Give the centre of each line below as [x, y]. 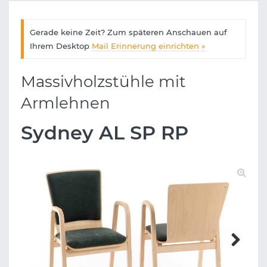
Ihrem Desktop [60, 46]
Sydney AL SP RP [105, 133]
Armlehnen [66, 103]
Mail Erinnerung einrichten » [148, 46]
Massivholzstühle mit [103, 82]
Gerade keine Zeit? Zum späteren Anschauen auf [128, 32]
